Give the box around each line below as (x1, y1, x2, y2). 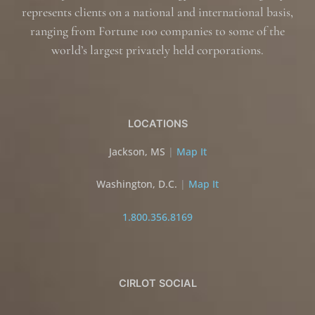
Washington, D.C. (96, 177, 177, 191)
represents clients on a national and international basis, (22, 4, 293, 20)
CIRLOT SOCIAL (118, 277, 197, 290)
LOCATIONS (127, 117, 188, 130)
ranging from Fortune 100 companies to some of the (30, 23, 285, 39)
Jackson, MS (108, 144, 165, 158)
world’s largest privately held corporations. (51, 42, 264, 58)
